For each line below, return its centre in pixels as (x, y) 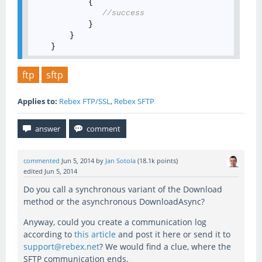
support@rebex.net (61, 246)
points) (166, 161)
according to (49, 234)
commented (42, 161)
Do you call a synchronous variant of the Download (123, 189)
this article (95, 234)
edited (33, 171)
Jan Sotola (120, 161)
